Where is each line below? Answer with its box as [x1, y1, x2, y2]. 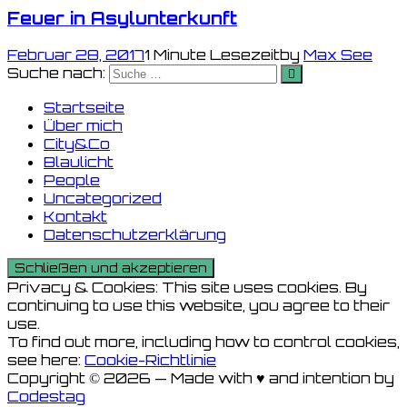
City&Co [44, 134, 110, 154]
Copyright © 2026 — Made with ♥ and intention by [7, 369, 394, 388]
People [44, 171, 100, 190]
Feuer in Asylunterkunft [7, 6, 237, 29]
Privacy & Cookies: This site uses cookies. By [7, 278, 367, 297]
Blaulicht [44, 153, 114, 172]
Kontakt [44, 207, 107, 226]
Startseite [44, 98, 124, 117]
